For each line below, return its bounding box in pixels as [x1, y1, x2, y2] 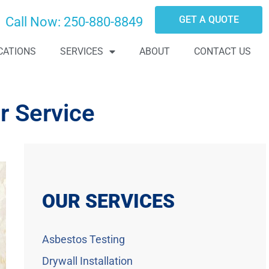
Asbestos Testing [42, 233, 125, 246]
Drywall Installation [42, 255, 133, 267]
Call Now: [2, 14, 64, 29]
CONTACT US [193, 46, 251, 57]
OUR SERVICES [42, 190, 175, 213]
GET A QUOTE [178, 14, 239, 25]
